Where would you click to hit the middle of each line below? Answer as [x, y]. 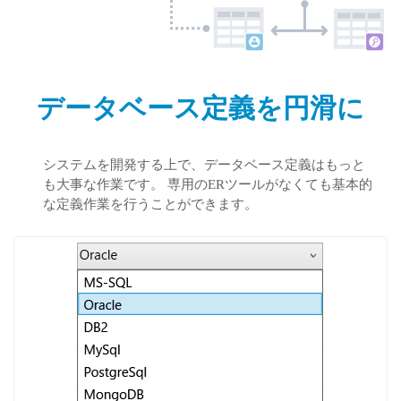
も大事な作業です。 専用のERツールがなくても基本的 [208, 184]
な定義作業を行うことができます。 [150, 204]
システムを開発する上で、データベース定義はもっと [204, 164]
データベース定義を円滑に [200, 107]
